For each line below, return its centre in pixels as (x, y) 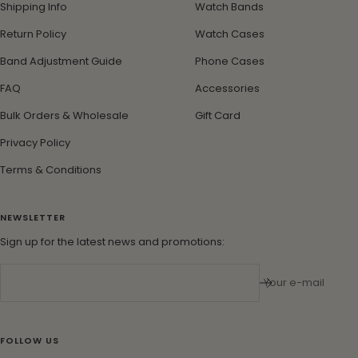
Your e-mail (294, 283)
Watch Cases (230, 34)
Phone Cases (230, 61)
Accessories (227, 88)
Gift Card (218, 115)
